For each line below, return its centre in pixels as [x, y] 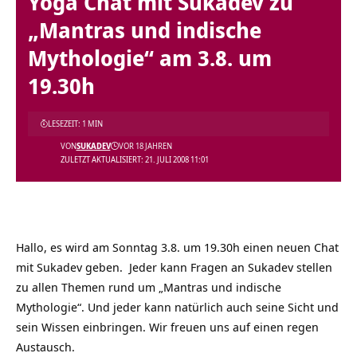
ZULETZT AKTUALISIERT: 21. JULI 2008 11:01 [134, 159]
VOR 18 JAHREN [145, 145]
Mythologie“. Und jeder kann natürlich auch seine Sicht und [177, 306]
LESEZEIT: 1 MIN [75, 123]
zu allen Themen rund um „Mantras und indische [149, 286]
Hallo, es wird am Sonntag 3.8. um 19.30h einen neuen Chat [177, 247]
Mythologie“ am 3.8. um [150, 57]
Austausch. [45, 346]
